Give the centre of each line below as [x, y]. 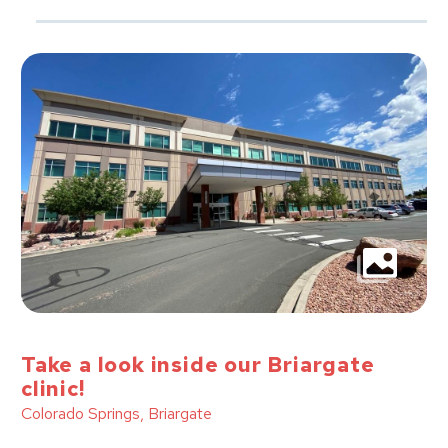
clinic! [53, 388]
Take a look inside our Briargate [198, 364]
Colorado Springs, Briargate [116, 413]
